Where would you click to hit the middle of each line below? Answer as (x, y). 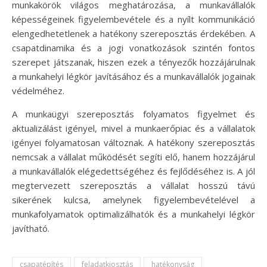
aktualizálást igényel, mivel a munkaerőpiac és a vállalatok (133, 128)
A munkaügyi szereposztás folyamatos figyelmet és (133, 114)
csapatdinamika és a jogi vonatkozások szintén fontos (133, 48)
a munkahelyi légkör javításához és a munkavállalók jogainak (133, 76)
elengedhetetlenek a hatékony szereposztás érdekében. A (133, 33)
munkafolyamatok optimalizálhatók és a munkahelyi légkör (133, 214)
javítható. (31, 228)
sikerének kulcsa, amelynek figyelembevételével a (133, 200)
